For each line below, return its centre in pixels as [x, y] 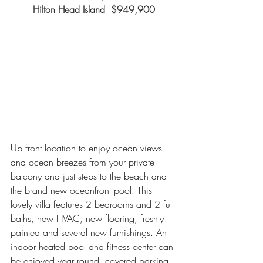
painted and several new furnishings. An [90, 233]
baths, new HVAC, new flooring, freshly [89, 219]
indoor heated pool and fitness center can [93, 247]
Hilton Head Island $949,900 [94, 9]
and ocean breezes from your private [84, 162]
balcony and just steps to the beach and [90, 176]
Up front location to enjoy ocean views [88, 148]
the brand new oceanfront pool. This [83, 190]
